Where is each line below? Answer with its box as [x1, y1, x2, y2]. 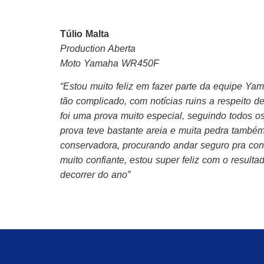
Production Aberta [60, 43, 136, 54]
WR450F [118, 58, 159, 68]
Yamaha [84, 58, 118, 68]
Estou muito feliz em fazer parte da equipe [63, 81, 245, 92]
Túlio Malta [60, 28, 109, 39]
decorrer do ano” [60, 170, 130, 180]
